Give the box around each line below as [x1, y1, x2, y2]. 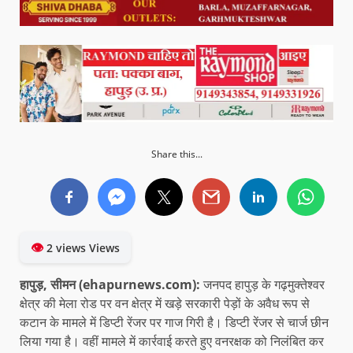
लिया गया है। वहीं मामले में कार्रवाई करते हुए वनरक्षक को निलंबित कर [20, 332, 324, 350]
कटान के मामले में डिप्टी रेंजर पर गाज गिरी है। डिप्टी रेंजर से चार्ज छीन [20, 313, 329, 331]
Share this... [150, 147, 203, 161]
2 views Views [43, 240, 120, 255]
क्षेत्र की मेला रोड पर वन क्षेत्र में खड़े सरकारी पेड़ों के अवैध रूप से [20, 294, 310, 312]
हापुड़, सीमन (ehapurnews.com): [20, 275, 200, 293]
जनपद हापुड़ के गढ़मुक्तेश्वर [200, 275, 325, 293]
